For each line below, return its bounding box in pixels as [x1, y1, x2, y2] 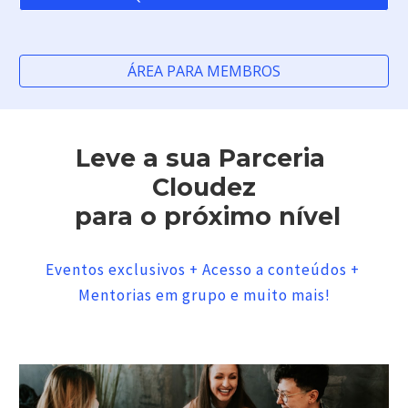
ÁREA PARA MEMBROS [127, 61, 280, 81]
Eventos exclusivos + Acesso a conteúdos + [45, 260, 360, 280]
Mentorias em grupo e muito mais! [77, 285, 331, 305]
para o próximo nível [75, 201, 341, 231]
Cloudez [152, 172, 256, 202]
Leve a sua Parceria [76, 143, 325, 173]
